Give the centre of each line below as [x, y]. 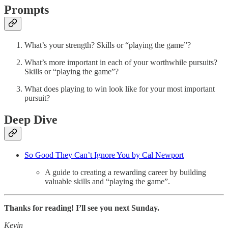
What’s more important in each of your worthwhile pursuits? [121, 63]
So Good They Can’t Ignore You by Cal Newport [104, 155]
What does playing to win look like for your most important [120, 89]
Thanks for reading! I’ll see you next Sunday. [82, 208]
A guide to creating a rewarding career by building [125, 173]
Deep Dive [31, 120]
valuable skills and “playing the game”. [107, 182]
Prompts [26, 10]
